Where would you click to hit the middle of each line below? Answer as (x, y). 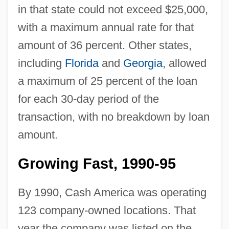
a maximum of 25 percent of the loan (107, 81)
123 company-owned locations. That (107, 210)
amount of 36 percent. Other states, (105, 45)
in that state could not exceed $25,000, (113, 9)
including (41, 63)
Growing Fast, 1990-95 (97, 163)
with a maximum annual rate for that (106, 27)
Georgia (143, 63)
